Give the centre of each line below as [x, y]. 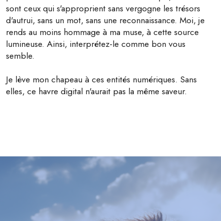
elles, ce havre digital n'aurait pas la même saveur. [96, 92]
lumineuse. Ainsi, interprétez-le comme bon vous [96, 44]
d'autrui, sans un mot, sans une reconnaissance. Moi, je [105, 20]
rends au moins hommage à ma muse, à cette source [102, 32]
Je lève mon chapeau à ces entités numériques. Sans [101, 80]
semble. [20, 56]
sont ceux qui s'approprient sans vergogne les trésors [103, 9]
